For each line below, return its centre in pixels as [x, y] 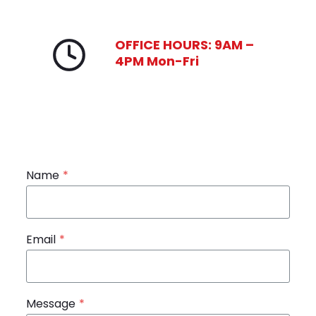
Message [51, 303]
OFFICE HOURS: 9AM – [185, 45]
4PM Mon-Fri [157, 61]
